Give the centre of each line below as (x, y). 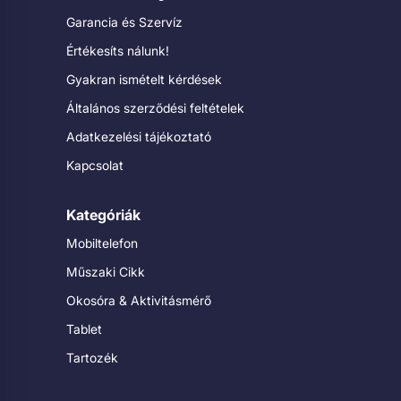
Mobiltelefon (102, 243)
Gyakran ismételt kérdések (144, 79)
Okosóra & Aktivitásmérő (139, 300)
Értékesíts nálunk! (118, 51)
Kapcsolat (95, 165)
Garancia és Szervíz (124, 22)
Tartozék (92, 358)
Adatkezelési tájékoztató (139, 137)
